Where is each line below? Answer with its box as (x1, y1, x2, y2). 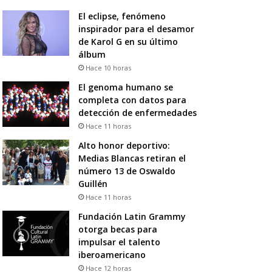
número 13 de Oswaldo (78, 165, 175, 177)
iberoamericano (78, 248, 146, 260)
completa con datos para (78, 93, 186, 106)
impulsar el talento (78, 236, 160, 248)
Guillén (78, 177, 107, 189)
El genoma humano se (78, 81, 173, 93)
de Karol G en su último (78, 35, 178, 47)
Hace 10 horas (85, 63, 131, 72)
